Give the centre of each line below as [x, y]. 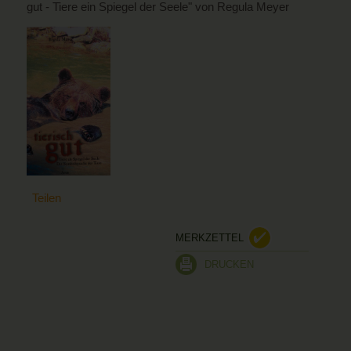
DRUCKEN [229, 265]
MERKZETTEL [210, 237]
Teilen [47, 198]
